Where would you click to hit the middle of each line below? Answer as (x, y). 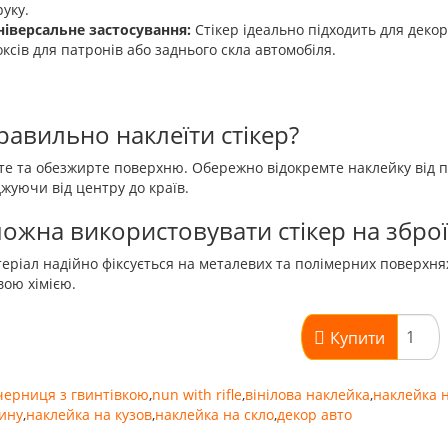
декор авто (314, 414)
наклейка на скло (214, 414)
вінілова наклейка (307, 394)
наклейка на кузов (88, 414)
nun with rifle (196, 394)
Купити (357, 337)
